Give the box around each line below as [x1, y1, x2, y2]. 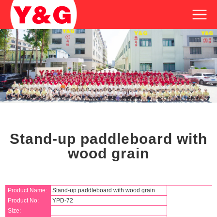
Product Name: [8, 186, 47, 194]
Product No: [8, 197, 39, 204]
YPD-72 [51, 197, 74, 204]
